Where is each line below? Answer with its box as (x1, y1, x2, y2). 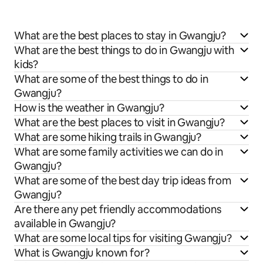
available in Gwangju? (14, 216, 116, 230)
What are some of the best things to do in (14, 72, 208, 86)
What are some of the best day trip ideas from (14, 173, 231, 187)
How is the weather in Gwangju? (14, 100, 164, 114)
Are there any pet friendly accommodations (14, 202, 221, 216)
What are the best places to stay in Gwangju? (14, 28, 227, 42)
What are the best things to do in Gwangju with (14, 43, 234, 57)
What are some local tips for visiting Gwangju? (14, 231, 232, 245)
